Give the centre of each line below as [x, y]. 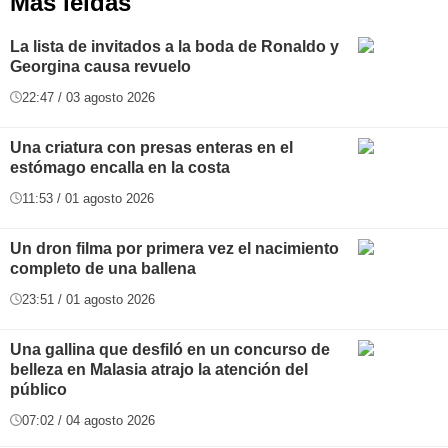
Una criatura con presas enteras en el [151, 147]
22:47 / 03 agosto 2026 [88, 97]
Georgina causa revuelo [100, 66]
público [38, 389]
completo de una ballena [103, 268]
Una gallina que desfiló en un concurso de [170, 349]
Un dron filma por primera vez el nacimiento [174, 248]
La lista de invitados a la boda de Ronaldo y [174, 46]
